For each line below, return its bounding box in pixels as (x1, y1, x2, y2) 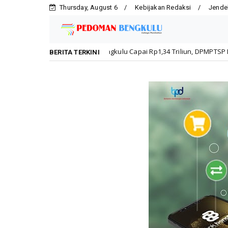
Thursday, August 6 (60, 4, 118, 11)
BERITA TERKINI (49, 48, 100, 56)
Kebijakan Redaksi (135, 4, 191, 11)
